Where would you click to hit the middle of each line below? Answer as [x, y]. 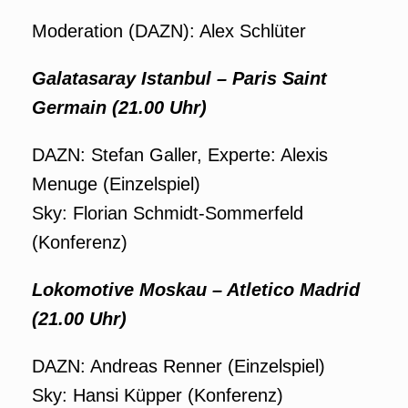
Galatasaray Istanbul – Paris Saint [179, 78]
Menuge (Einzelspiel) [116, 184]
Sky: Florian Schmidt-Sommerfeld [168, 213]
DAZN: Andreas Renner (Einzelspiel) [178, 366]
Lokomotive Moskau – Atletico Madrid [196, 290]
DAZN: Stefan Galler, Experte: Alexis [180, 155]
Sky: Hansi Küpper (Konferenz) [158, 395]
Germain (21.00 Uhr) [119, 107]
